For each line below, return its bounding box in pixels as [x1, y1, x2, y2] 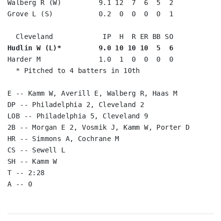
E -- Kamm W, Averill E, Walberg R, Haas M [7, 89, 178, 97]
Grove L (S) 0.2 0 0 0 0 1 [7, 10, 173, 18]
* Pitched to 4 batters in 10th [7, 67, 140, 74]
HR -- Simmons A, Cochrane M [7, 135, 119, 143]
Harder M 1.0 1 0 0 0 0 [7, 55, 173, 63]
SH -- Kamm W [7, 157, 57, 165]
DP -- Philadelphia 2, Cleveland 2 [7, 101, 145, 109]
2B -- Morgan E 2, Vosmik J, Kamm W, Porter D [7, 123, 190, 131]
